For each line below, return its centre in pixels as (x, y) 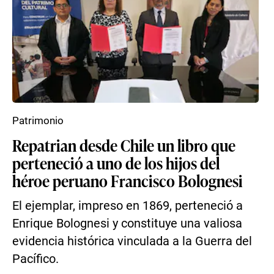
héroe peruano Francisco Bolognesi (128, 180)
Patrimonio (38, 120)
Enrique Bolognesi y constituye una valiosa (127, 224)
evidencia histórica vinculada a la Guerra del (132, 241)
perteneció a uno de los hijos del (116, 163)
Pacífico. (35, 259)
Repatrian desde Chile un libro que (124, 145)
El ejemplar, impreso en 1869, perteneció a (128, 206)
